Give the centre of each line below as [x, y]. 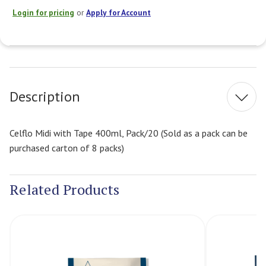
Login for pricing [43, 12]
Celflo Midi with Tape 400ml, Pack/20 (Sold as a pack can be [129, 133]
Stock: [143, 65]
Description [45, 97]
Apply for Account [118, 12]
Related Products [64, 190]
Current [146, 52]
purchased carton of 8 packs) [67, 148]
